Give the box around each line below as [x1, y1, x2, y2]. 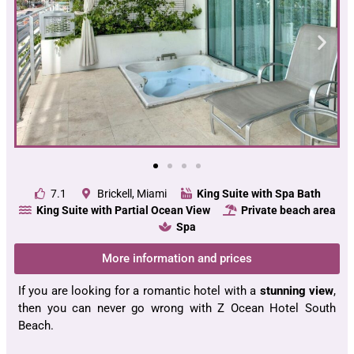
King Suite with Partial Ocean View [36, 203, 210, 217]
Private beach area [240, 203, 336, 217]
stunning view [259, 283, 334, 298]
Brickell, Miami [96, 186, 167, 200]
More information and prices [102, 250, 252, 265]
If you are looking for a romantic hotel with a [18, 283, 260, 298]
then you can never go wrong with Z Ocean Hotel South [18, 300, 336, 315]
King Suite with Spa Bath [197, 186, 322, 200]
